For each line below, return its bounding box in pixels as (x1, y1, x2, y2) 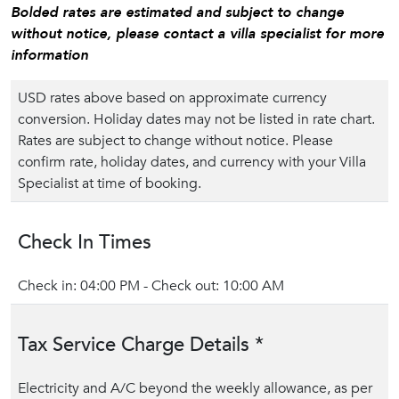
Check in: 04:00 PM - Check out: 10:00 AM (18, 276, 284, 296)
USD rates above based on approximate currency (18, 88, 327, 108)
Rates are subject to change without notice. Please (18, 131, 333, 151)
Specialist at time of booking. (18, 174, 201, 193)
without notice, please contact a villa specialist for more (11, 24, 384, 44)
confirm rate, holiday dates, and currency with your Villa (18, 152, 366, 172)
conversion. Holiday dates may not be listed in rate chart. (18, 110, 375, 129)
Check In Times (18, 229, 151, 256)
